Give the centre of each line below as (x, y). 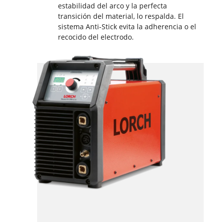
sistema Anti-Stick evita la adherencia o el (127, 27)
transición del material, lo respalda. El (121, 16)
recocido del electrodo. (96, 37)
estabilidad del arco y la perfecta (112, 6)
